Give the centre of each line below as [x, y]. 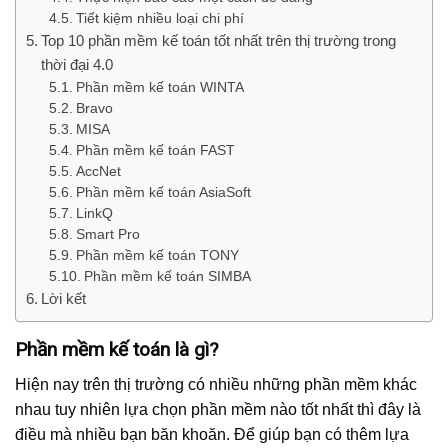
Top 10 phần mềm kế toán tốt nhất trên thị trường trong [219, 41]
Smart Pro [107, 235]
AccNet [98, 172]
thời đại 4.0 [77, 65]
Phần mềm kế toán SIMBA [167, 277]
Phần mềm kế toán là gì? [116, 350]
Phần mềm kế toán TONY [157, 256]
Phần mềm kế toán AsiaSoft [163, 193]
